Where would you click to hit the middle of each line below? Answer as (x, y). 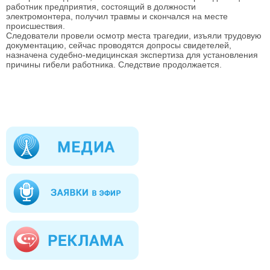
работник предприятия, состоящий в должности (101, 6)
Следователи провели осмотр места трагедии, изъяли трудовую (134, 35)
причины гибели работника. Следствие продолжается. (114, 64)
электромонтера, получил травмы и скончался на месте (117, 16)
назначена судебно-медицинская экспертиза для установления (132, 55)
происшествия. (36, 26)
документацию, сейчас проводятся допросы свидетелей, (119, 45)
